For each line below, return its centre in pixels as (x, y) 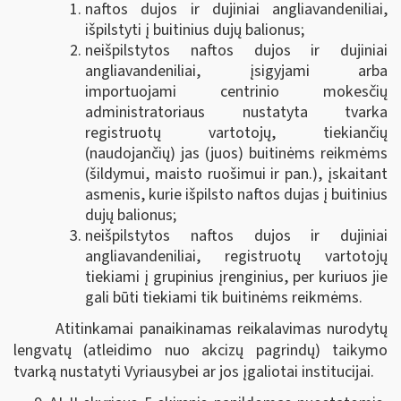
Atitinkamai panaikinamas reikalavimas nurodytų (222, 328)
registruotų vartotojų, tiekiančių (236, 133)
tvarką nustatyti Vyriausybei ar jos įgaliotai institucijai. (194, 371)
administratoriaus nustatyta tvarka (236, 113)
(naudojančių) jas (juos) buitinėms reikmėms (236, 154)
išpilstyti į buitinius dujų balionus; (195, 30)
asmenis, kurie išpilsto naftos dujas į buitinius (236, 195)
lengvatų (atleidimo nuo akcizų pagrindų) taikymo (200, 350)
